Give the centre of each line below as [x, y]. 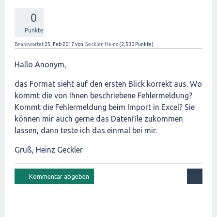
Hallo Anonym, [40, 64]
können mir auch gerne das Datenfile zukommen [99, 119]
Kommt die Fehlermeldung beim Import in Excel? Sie [105, 107]
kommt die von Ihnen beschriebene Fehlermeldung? [104, 95]
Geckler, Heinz [101, 44]
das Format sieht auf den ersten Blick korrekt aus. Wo [108, 84]
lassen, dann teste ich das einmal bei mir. [86, 130]
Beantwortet [29, 44]
